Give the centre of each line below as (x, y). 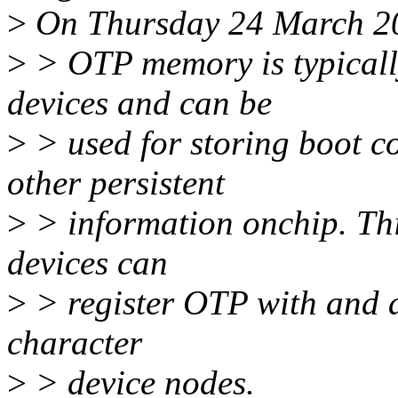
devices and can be (139, 103)
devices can (88, 263)
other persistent (116, 183)
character (75, 343)
